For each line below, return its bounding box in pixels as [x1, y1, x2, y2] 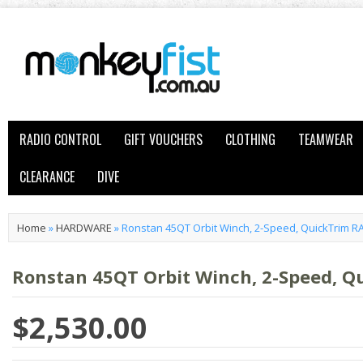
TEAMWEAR [298, 130, 353, 149]
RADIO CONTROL [19, 130, 101, 149]
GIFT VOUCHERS [124, 130, 203, 149]
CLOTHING [225, 130, 275, 149]
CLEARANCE [19, 167, 75, 186]
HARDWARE [56, 220, 112, 235]
